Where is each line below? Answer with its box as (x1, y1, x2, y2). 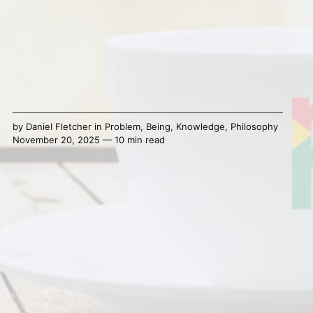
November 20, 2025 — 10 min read (12, 133, 165, 145)
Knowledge (175, 120, 225, 132)
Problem (104, 120, 140, 132)
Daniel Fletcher (25, 120, 92, 132)
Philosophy (230, 120, 278, 132)
